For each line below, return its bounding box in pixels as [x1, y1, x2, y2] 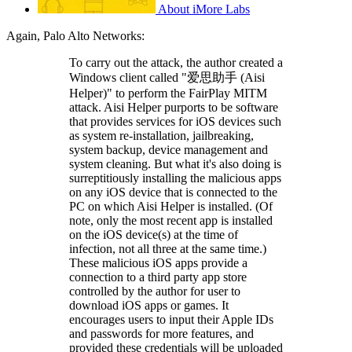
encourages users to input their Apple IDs [69, 312, 273, 326]
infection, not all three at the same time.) [69, 241, 266, 255]
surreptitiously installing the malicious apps [69, 170, 281, 185]
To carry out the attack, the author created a [69, 55, 283, 69]
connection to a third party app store [69, 269, 247, 284]
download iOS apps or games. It [69, 298, 229, 312]
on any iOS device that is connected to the [69, 185, 277, 199]
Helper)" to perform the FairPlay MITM [69, 86, 267, 100]
